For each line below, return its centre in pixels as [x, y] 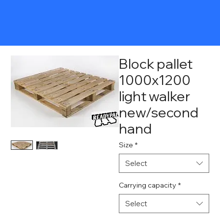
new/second [159, 112]
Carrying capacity [148, 185]
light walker [155, 96]
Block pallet [156, 64]
